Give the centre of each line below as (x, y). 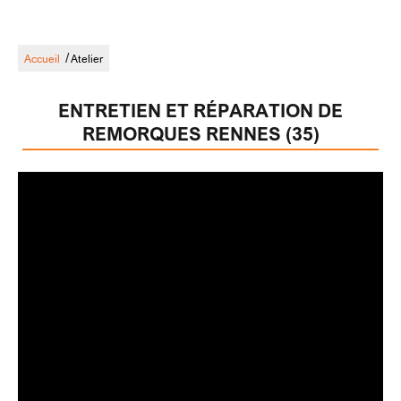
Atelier (87, 59)
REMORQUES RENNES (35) (200, 133)
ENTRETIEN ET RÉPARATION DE (200, 110)
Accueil (42, 59)
